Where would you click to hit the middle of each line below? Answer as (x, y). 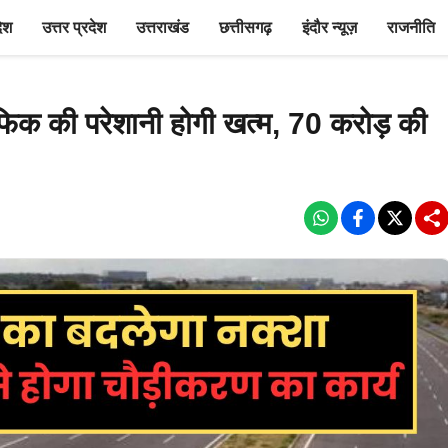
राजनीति (411, 27)
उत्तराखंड (162, 27)
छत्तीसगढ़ (245, 27)
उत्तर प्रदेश (74, 27)
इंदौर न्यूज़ (329, 27)
